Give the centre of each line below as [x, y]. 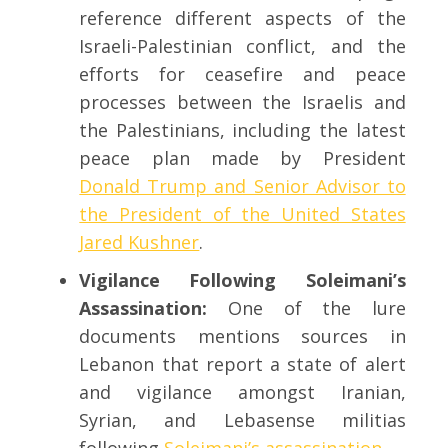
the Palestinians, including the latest [242, 130]
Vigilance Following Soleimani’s [242, 280]
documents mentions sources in [242, 336]
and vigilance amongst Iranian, [242, 392]
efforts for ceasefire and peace [242, 74]
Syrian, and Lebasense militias [242, 420]
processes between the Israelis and [242, 102]
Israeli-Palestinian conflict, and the [242, 46]
